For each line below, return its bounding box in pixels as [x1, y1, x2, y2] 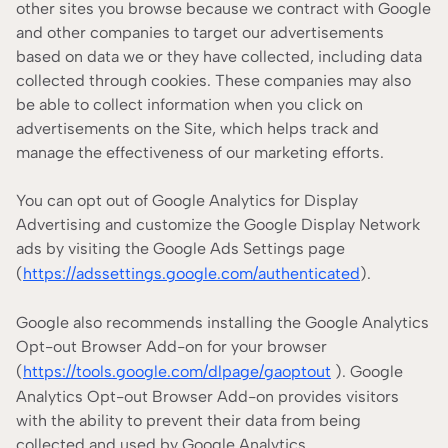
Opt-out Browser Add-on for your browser [16, 337, 327, 356]
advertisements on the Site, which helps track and [16, 119, 379, 138]
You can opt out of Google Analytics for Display [16, 191, 358, 210]
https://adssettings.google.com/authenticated [23, 264, 360, 283]
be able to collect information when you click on [16, 95, 363, 114]
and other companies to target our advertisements [16, 23, 384, 42]
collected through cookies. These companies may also [16, 71, 411, 90]
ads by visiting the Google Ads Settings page [16, 239, 345, 258]
